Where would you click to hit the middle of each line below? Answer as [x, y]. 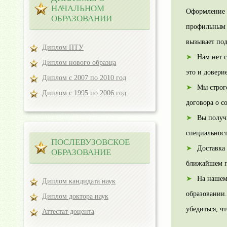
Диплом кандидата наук [79, 181]
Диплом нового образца [79, 63]
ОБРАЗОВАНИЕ [81, 152]
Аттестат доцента [68, 212]
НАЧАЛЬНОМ [78, 8]
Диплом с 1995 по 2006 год [84, 93]
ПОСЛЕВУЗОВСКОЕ [90, 142]
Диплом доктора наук [75, 196]
